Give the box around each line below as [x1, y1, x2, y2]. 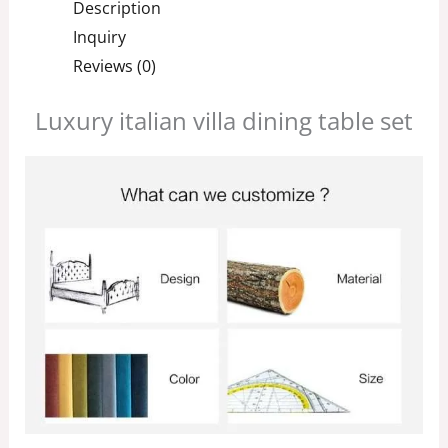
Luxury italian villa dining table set [35, 103, 413, 137]
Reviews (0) [72, 54, 156, 77]
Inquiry [72, 25, 126, 48]
